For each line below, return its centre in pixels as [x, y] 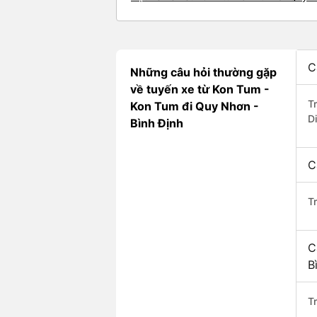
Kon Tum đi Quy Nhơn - [195, 106]
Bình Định [157, 123]
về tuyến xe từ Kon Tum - [200, 90]
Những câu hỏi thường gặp [203, 73]
